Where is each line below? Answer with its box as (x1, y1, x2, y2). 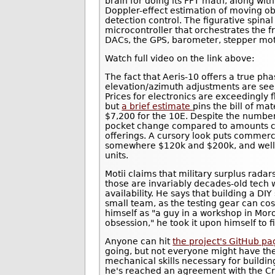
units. (105, 150, 129, 160)
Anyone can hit (105, 236, 173, 246)
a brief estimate (122, 101, 193, 111)
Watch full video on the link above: (105, 53, 255, 63)
